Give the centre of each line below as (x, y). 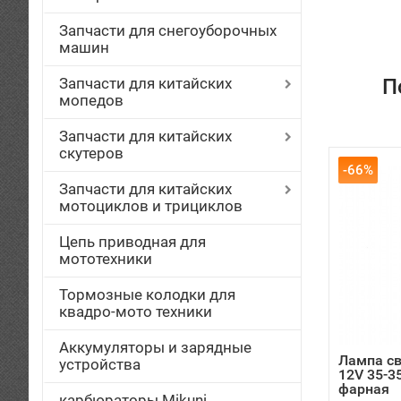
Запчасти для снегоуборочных (168, 30)
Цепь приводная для (132, 242)
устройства (100, 364)
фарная (364, 389)
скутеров (91, 153)
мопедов (91, 100)
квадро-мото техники (136, 311)
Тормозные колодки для (147, 294)
